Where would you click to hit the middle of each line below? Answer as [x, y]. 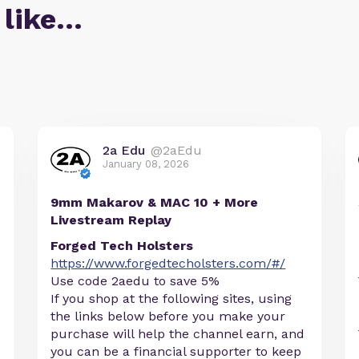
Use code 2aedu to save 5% [135, 280]
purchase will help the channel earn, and [178, 333]
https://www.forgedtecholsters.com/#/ [168, 263]
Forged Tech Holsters [122, 245]
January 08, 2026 [146, 163]
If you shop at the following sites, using [171, 298]
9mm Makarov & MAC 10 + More [155, 202]
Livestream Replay [111, 220]
